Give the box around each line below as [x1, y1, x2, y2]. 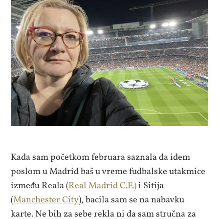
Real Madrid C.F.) [68, 179, 137, 193]
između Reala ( [11, 179, 69, 193]
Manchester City [13, 194, 79, 207]
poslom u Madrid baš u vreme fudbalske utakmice [11, 165, 206, 178]
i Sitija [136, 179, 164, 193]
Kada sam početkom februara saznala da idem [11, 151, 191, 164]
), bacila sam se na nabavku [79, 194, 185, 207]
